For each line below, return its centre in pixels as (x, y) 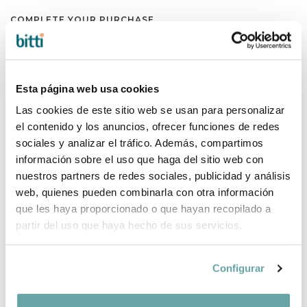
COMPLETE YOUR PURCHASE (82, 20)
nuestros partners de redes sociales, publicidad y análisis (153, 175)
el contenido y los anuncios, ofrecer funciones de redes (148, 126)
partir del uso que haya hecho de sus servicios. (129, 225)
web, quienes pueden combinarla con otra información (145, 192)
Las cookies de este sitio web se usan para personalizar (150, 110)
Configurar (238, 268)
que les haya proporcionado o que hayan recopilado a (144, 208)
